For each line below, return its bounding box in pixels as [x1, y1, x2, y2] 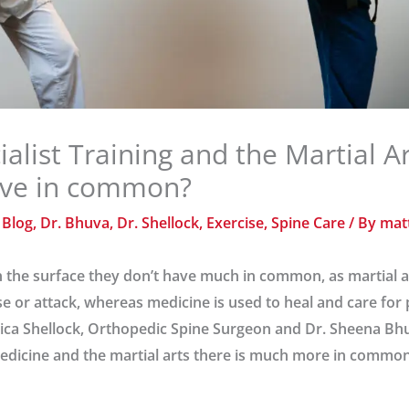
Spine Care [270, 213, 345, 234]
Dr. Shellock [116, 213, 199, 234]
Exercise [205, 213, 264, 234]
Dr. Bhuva [39, 213, 110, 234]
